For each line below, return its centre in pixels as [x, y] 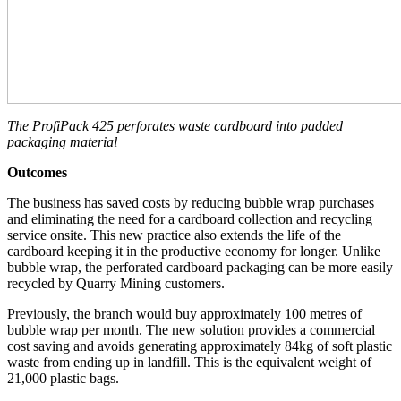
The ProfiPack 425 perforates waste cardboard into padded [175, 126]
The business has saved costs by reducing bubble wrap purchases [191, 203]
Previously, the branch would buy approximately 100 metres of [184, 314]
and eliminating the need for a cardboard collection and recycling [190, 219]
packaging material [62, 142]
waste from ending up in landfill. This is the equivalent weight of [189, 363]
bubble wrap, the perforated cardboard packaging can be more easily [200, 268]
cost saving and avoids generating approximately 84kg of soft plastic [200, 346]
